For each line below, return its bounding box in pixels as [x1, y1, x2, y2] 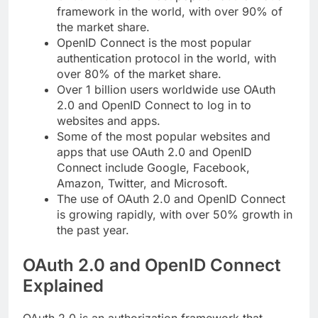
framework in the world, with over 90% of [57, 4, 283, 19]
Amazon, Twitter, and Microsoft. [57, 176, 228, 191]
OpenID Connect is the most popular [57, 35, 251, 50]
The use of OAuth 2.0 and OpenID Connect [57, 192, 285, 207]
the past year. [57, 223, 129, 238]
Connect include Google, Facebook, [57, 160, 250, 175]
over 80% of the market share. [57, 67, 221, 82]
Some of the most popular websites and [57, 129, 270, 144]
